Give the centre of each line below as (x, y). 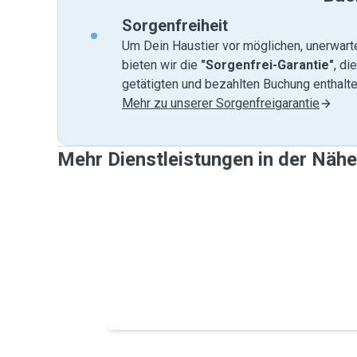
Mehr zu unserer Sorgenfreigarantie (221, 103)
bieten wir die (161, 65)
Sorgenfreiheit (175, 25)
